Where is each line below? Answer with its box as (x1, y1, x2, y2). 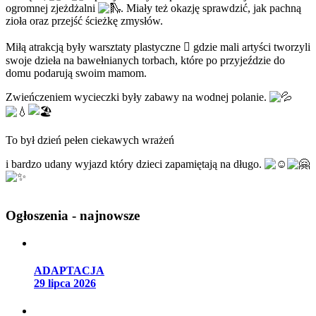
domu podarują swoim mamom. (6, 67, 147, 80)
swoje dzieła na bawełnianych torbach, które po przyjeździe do (6, 54, 285, 67)
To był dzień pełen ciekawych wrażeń (6, 134, 174, 147)
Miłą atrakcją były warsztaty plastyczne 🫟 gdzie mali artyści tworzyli (6, 41, 310, 54)
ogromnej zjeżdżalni (6, 2, 98, 15)
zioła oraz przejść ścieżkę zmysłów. (6, 15, 163, 28)
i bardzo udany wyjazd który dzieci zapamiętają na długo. (6, 158, 265, 171)
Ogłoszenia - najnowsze (6, 207, 140, 223)
